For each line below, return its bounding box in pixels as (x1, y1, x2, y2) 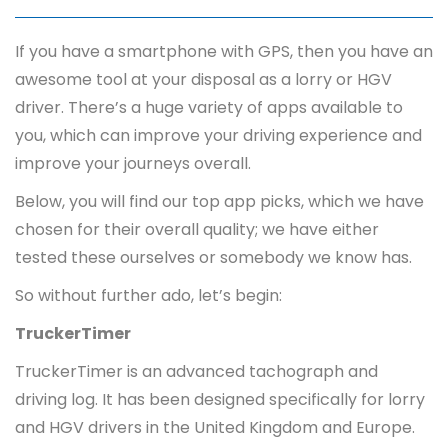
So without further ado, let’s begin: (15, 283, 282, 307)
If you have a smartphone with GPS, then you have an (15, 39, 433, 63)
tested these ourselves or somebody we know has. (15, 245, 416, 269)
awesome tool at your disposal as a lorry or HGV (15, 67, 392, 91)
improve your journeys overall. (15, 151, 255, 175)
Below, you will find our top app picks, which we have (15, 189, 424, 213)
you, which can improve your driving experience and (15, 123, 422, 147)
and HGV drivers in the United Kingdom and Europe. (15, 415, 415, 439)
